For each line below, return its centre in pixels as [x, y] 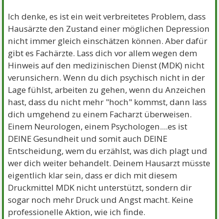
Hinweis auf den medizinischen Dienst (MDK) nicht [106, 65]
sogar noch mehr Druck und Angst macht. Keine [101, 200]
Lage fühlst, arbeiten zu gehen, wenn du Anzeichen [107, 90]
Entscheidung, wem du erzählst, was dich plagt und [108, 151]
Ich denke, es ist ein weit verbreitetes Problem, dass [107, 16]
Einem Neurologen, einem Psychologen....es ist [98, 126]
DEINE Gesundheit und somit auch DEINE [88, 139]
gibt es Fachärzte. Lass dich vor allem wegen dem [103, 53]
